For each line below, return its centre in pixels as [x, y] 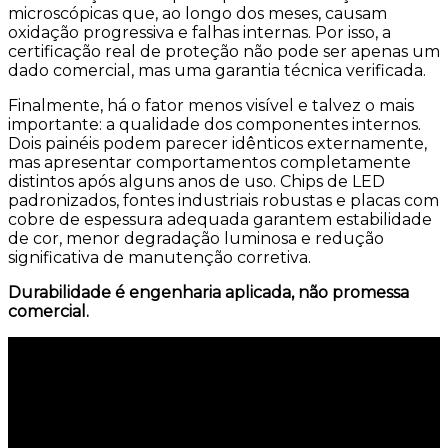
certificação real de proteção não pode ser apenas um [224, 51]
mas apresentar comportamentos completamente [209, 162]
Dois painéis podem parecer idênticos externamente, [217, 143]
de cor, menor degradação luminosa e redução [196, 238]
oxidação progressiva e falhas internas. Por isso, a [199, 32]
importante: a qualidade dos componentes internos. [214, 124]
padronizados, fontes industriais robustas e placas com [223, 200]
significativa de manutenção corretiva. [159, 257]
